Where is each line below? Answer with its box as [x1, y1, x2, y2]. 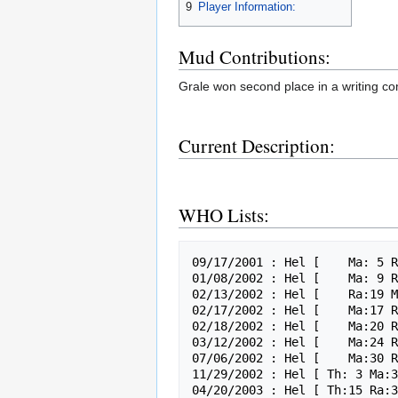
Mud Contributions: [179, 44, 330, 69]
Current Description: [179, 132, 335, 158]
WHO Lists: [179, 202, 269, 227]
